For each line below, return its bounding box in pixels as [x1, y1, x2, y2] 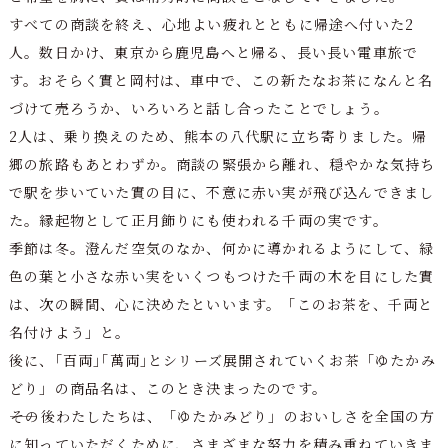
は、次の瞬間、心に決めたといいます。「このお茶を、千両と [8, 293, 434, 314]
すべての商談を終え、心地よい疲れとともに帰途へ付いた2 [8, 13, 415, 34]
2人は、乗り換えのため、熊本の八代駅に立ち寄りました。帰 [8, 125, 428, 146]
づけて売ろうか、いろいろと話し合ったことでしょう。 [8, 97, 389, 118]
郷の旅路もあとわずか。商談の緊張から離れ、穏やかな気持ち [8, 153, 436, 174]
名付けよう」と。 [8, 321, 131, 342]
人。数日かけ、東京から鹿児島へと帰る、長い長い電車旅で [8, 41, 419, 62]
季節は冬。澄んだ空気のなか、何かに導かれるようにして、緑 [8, 237, 435, 258]
